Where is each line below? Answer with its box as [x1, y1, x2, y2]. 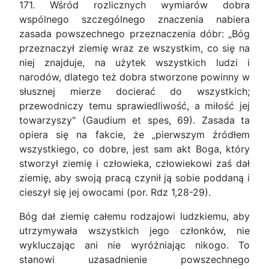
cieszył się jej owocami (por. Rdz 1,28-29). [19, 186, 214, 199]
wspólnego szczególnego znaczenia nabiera [19, 13, 250, 26]
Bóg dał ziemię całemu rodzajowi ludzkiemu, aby [19, 210, 250, 223]
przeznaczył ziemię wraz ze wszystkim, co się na [19, 42, 250, 55]
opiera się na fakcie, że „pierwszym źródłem [19, 128, 250, 141]
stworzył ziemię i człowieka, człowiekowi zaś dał [19, 157, 250, 170]
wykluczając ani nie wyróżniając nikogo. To [19, 239, 250, 252]
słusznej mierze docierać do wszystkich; [19, 85, 250, 98]
